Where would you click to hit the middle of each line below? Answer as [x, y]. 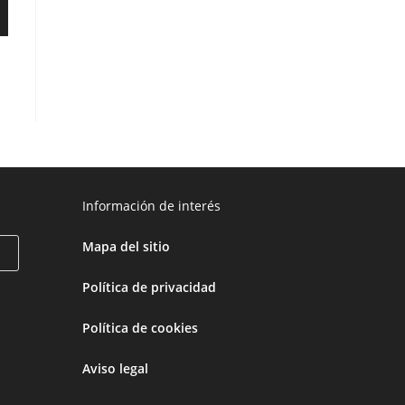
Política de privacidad [149, 287]
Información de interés [151, 205]
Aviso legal [115, 368]
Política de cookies [140, 327]
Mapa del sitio [126, 246]
